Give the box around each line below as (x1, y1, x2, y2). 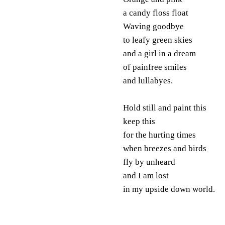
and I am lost (123, 170, 169, 180)
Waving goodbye (123, 21, 184, 31)
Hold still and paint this (123, 102, 206, 113)
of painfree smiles (123, 62, 187, 72)
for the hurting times (123, 130, 196, 140)
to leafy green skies (123, 35, 192, 45)
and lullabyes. (123, 75, 173, 85)
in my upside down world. (123, 184, 215, 194)
